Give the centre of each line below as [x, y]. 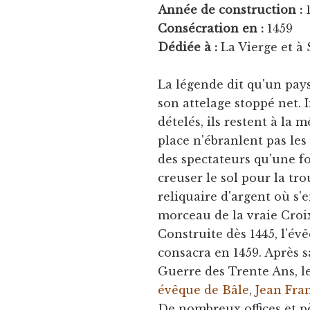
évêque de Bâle [204, 290]
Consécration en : [211, 28]
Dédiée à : [188, 47]
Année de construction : [230, 9]
